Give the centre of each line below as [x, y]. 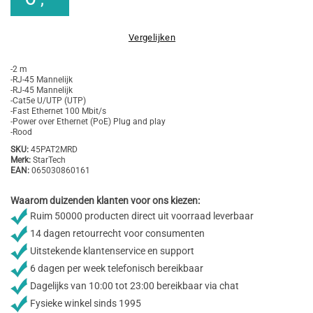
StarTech [48, 160]
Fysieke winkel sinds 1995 [85, 304]
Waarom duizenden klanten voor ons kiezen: [105, 201]
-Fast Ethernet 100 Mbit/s [58, 111]
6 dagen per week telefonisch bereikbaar [116, 269]
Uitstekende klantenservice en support [111, 251]
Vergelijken [152, 38]
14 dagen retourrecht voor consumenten [116, 234]
